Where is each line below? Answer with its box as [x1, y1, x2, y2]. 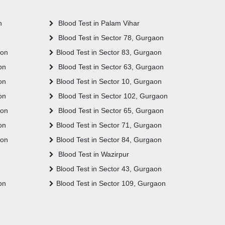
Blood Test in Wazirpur [56, 150, 129, 158]
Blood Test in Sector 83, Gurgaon [56, 48, 162, 56]
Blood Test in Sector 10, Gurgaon [56, 77, 162, 85]
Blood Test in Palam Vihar [56, 19, 140, 27]
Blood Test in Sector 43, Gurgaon [56, 164, 162, 173]
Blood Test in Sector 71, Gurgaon [56, 121, 162, 129]
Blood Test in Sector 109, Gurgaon [56, 179, 166, 187]
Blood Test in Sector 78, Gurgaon [56, 33, 164, 42]
